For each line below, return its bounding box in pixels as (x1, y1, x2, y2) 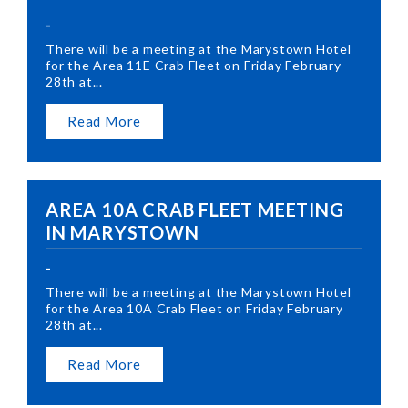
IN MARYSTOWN (46, 220, 199, 243)
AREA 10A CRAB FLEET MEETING (46, 198, 344, 220)
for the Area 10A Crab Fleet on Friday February (46, 300, 343, 316)
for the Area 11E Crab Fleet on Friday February (46, 56, 342, 73)
